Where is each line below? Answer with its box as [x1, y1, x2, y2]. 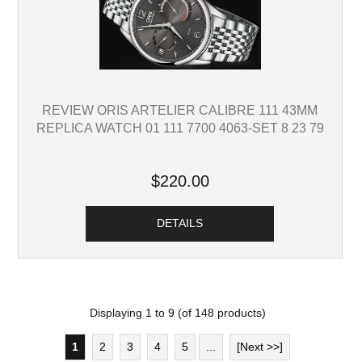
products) [213, 306, 266, 319]
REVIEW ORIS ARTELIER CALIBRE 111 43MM [42, 102, 318, 117]
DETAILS [157, 217, 204, 229]
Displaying [89, 306, 145, 319]
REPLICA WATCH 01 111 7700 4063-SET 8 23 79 [36, 120, 324, 135]
